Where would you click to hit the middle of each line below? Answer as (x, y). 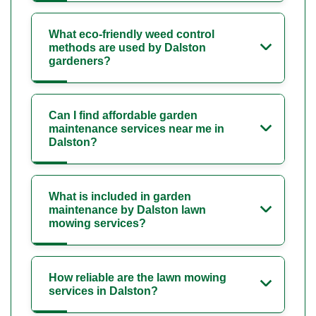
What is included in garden (120, 197)
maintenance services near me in (136, 129)
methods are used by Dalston (127, 48)
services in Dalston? (103, 291)
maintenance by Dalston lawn (127, 210)
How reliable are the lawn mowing (138, 278)
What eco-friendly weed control (132, 35)
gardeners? (80, 61)
